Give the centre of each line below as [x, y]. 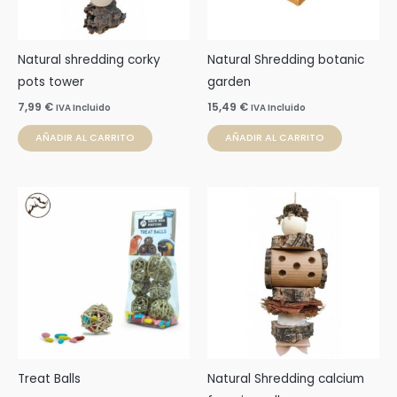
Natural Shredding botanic [286, 60]
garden [229, 82]
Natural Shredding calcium [286, 378]
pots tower [51, 82]
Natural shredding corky [89, 60]
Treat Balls [49, 378]
